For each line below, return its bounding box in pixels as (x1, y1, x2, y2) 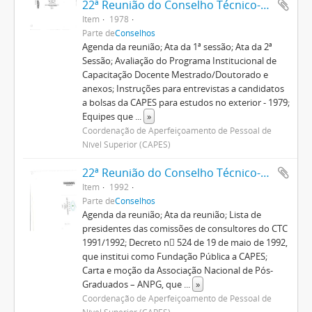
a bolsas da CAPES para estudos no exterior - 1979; (81, 96, 290, 109)
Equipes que (81, 110, 135, 123)
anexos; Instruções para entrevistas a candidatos (81, 82, 284, 95)
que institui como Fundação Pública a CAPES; (81, 250, 267, 263)
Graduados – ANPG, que (81, 278, 184, 290)
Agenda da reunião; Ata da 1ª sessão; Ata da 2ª (81, 40, 272, 53)
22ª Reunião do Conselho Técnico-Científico (260, 165, 270, 180)
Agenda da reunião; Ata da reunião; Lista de (81, 208, 261, 221)
